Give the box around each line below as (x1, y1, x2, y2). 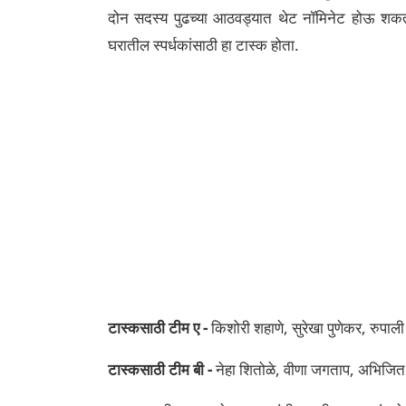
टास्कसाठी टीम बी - (108, 359, 212, 380)
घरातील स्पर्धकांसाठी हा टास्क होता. (108, 34, 299, 55)
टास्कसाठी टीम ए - (108, 317, 208, 338)
